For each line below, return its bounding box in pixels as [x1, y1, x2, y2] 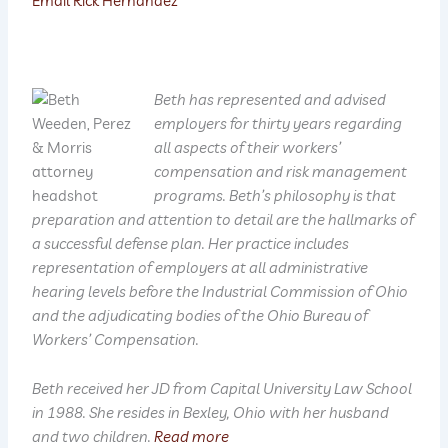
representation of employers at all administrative [32, 257, 369, 277]
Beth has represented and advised [154, 89, 387, 109]
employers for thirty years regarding [154, 113, 403, 133]
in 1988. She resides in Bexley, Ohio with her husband [32, 403, 390, 423]
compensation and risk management [154, 161, 408, 181]
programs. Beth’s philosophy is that [154, 185, 397, 205]
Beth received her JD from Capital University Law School [32, 379, 413, 399]
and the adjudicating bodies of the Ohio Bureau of [32, 305, 369, 325]
